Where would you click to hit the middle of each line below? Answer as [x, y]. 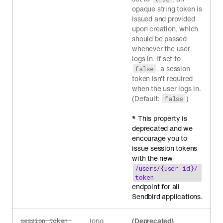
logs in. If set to [156, 58]
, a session [173, 68]
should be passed [160, 39]
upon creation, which [165, 29]
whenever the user [161, 49]
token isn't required [163, 78]
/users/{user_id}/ [167, 168]
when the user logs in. [167, 88]
